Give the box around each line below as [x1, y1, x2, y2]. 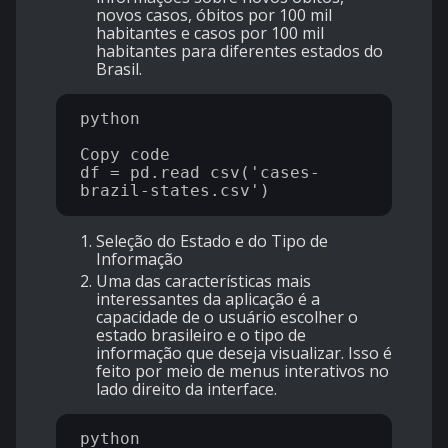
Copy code [80, 145, 170, 165]
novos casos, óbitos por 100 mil [96, 4, 332, 27]
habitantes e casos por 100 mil [96, 22, 324, 45]
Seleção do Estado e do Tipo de [96, 230, 328, 253]
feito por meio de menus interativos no [96, 360, 389, 383]
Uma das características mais [96, 270, 311, 293]
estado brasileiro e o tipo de [96, 324, 306, 347]
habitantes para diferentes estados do [96, 40, 383, 63]
